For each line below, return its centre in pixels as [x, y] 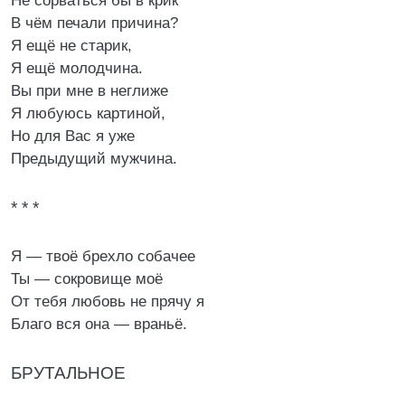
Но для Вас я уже [73, 136]
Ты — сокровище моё [87, 279]
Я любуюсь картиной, [88, 113]
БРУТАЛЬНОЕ [68, 373]
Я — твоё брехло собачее [103, 256]
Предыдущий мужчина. [94, 159]
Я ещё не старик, [71, 46]
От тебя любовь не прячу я [108, 301]
